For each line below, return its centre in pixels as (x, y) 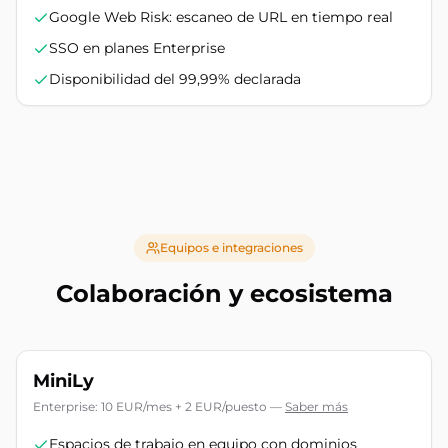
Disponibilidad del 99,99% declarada (175, 79)
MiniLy (63, 381)
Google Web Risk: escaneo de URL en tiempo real (221, 17)
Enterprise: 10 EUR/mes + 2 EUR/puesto (150, 406)
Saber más (316, 406)
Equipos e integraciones (231, 247)
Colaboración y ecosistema (224, 293)
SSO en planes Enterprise (137, 48)
